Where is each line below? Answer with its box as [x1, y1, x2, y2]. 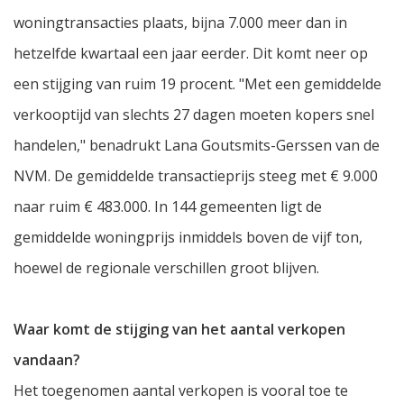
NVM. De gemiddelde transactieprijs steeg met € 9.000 [14, 166, 378, 187]
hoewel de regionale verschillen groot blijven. [14, 258, 319, 279]
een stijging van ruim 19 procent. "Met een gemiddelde [14, 74, 381, 95]
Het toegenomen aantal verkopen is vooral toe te [14, 381, 348, 401]
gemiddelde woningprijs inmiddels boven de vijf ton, [14, 227, 363, 248]
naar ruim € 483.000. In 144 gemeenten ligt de [14, 197, 322, 217]
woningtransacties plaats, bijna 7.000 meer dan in [14, 13, 347, 33]
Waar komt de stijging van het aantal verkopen [14, 319, 345, 340]
